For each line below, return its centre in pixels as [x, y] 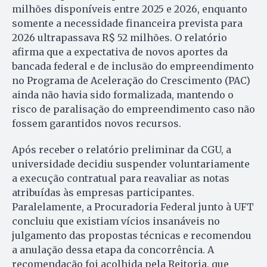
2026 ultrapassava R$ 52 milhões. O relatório [119, 38]
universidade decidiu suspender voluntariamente [131, 164]
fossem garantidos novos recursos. [97, 124]
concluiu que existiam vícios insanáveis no [116, 221]
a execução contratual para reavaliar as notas [121, 178]
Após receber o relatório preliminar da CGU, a [122, 150]
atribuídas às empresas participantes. [103, 193]
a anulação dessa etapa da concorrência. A [113, 250]
